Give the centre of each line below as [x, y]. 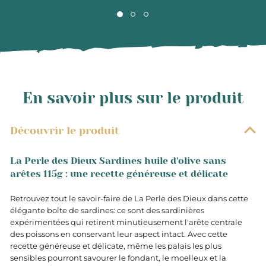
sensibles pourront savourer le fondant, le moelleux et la [118, 258]
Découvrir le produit [65, 131]
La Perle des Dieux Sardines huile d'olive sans [118, 161]
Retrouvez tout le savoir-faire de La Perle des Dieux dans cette [129, 198]
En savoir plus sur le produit [133, 98]
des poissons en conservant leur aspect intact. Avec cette [119, 234]
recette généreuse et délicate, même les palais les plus [116, 246]
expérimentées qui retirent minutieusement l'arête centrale [126, 222]
